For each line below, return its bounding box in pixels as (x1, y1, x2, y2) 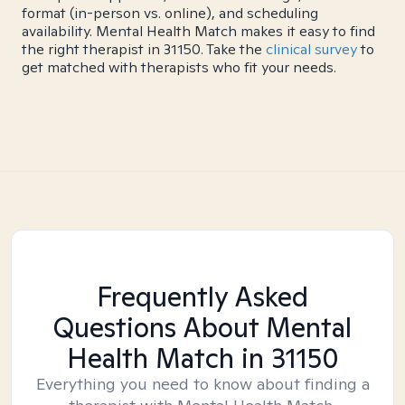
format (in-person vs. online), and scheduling (22, 4, 318, 23)
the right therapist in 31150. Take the (22, 40, 266, 59)
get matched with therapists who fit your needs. (22, 58, 336, 77)
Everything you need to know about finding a (35, 373, 370, 394)
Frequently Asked (97, 278, 308, 315)
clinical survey (266, 40, 357, 59)
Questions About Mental (53, 309, 352, 345)
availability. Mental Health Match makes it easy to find (22, 22, 375, 41)
